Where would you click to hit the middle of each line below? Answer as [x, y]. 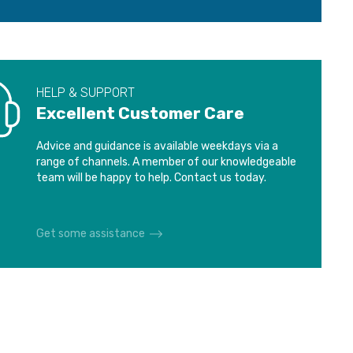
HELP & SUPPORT [85, 93]
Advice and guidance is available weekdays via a [157, 146]
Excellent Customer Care [140, 113]
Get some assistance [90, 234]
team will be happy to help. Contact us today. [151, 178]
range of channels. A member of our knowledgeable [166, 162]
